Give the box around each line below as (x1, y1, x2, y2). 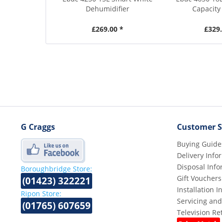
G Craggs (21, 121, 55, 132)
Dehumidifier (85, 3, 129, 13)
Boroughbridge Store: (21, 164, 92, 173)
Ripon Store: (21, 188, 61, 198)
